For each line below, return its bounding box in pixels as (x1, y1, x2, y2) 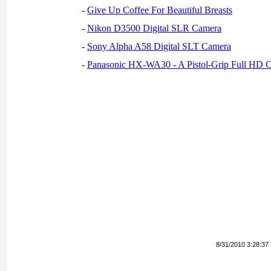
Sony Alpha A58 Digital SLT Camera (87, 41, 231, 51)
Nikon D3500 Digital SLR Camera (87, 23, 221, 33)
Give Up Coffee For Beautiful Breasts (87, 5, 232, 15)
